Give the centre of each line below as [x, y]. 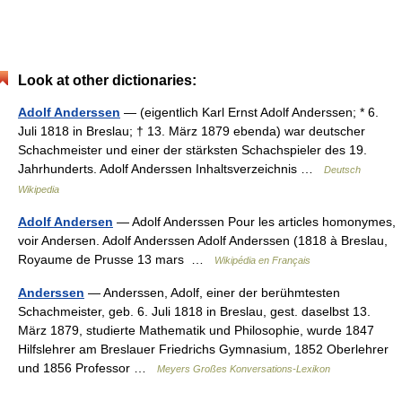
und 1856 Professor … [87, 368]
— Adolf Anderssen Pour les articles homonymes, [254, 222]
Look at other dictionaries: [107, 80]
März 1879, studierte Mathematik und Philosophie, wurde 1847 [196, 330]
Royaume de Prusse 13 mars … [116, 259]
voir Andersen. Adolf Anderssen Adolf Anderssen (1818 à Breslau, [203, 240]
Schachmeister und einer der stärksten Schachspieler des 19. [192, 150]
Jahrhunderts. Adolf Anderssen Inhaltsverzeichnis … [171, 169]
